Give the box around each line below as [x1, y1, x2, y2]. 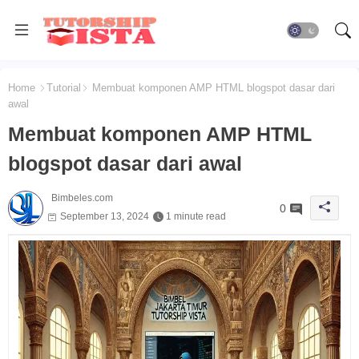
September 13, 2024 [60, 211, 149, 223]
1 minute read [166, 211, 226, 223]
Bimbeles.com [51, 192, 113, 204]
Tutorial [46, 82, 81, 94]
